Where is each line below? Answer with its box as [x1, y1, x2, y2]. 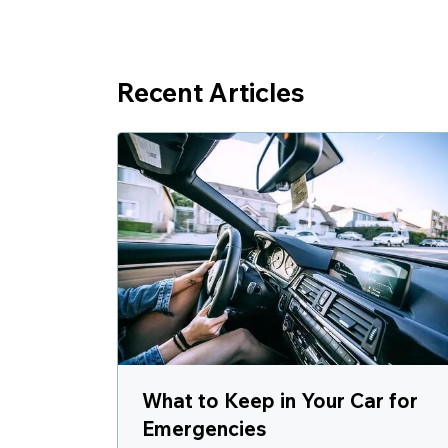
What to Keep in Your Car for [142, 387, 418, 413]
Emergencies [142, 415, 267, 441]
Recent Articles [117, 75, 305, 109]
